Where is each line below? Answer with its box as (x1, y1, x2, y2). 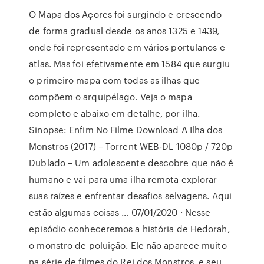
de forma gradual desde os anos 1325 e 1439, (29, 24, 220, 37)
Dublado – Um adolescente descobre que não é (29, 156, 234, 169)
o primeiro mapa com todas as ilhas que (29, 74, 200, 87)
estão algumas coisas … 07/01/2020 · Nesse (29, 206, 211, 219)
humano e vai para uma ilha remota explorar (29, 173, 217, 186)
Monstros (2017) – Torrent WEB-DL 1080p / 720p (29, 140, 233, 153)
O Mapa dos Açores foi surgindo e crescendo (29, 8, 222, 21)
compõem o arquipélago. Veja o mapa (29, 90, 192, 103)
